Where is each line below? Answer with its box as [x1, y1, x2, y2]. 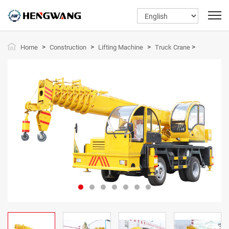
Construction [50, 43, 86, 51]
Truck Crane [155, 43, 190, 51]
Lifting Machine [98, 43, 143, 51]
